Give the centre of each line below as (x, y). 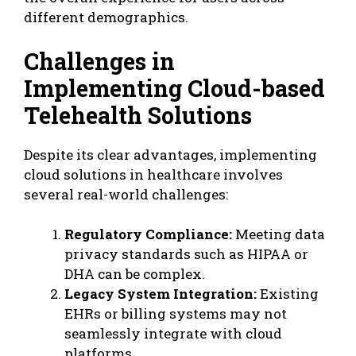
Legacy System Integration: (161, 294)
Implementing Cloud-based (174, 88)
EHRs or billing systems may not (176, 314)
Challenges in (99, 61)
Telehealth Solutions (138, 115)
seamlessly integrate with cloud (173, 334)
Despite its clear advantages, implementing (170, 154)
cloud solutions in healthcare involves (153, 174)
